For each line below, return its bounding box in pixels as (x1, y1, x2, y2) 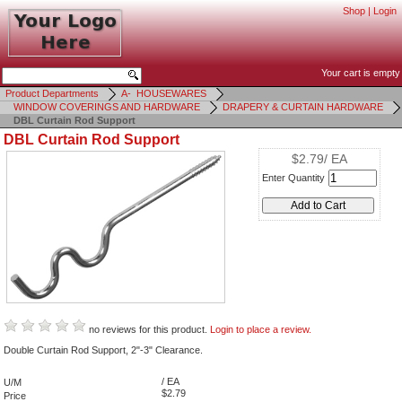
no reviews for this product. (86, 324, 210, 336)
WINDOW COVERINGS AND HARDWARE (13, 101, 200, 112)
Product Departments (5, 88, 99, 99)
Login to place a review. (210, 324, 311, 336)
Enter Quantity (262, 172, 325, 183)
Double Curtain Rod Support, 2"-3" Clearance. (4, 345, 203, 356)
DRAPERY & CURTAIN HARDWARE (223, 101, 383, 112)
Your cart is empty (321, 67, 400, 78)
